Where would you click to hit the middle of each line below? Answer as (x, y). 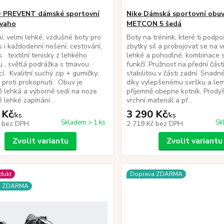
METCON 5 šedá (154, 24)
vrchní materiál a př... (160, 100)
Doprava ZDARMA (156, 174)
